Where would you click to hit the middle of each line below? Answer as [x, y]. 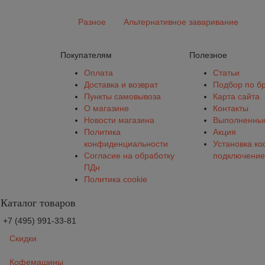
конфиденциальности [126, 144]
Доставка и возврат [121, 85]
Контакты [230, 108]
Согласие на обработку [129, 156]
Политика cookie [116, 179]
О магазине [106, 108]
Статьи [226, 73]
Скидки [23, 238]
